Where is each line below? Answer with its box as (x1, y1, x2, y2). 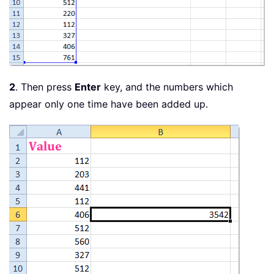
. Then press (15, 81, 75, 94)
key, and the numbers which (101, 81, 233, 94)
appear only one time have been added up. (9, 98, 208, 111)
